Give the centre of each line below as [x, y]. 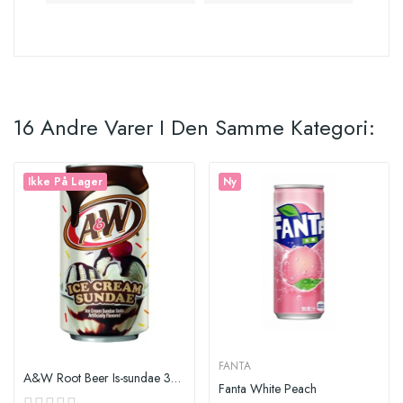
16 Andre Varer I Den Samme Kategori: [194, 127]
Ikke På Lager [65, 182]
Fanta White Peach [267, 388]
